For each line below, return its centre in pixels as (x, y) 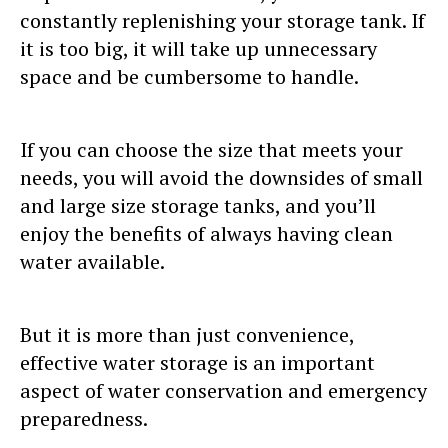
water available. (94, 261)
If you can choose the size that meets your (211, 149)
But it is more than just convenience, (187, 334)
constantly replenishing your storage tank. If (222, 20)
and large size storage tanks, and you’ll (198, 205)
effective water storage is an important (197, 362)
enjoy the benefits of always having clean (206, 233)
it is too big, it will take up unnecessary (198, 48)
